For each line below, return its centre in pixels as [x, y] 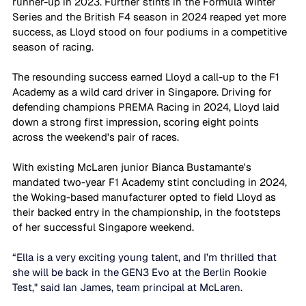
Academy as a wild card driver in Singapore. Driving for [143, 92]
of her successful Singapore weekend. [105, 227]
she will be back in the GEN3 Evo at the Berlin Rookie [141, 272]
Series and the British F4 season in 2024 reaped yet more [151, 16]
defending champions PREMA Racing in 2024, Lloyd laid [147, 107]
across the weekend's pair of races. [97, 137]
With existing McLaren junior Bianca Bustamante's [133, 167]
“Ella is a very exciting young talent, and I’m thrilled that [146, 257]
